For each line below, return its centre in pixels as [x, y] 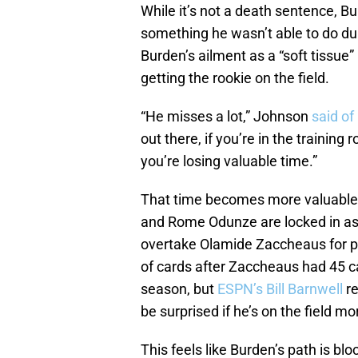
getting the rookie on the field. [235, 78]
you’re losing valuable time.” [229, 161]
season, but [179, 289]
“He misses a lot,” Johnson [226, 117]
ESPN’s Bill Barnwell [282, 289]
